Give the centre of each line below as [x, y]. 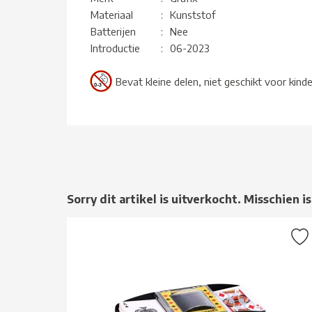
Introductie [115, 48]
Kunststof [193, 14]
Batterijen [113, 31]
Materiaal [112, 14]
